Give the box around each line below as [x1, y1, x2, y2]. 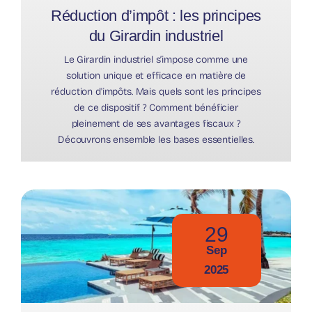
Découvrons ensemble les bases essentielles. [58, 133, 254, 146]
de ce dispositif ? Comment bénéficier [74, 101, 238, 114]
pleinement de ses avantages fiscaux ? [71, 117, 241, 130]
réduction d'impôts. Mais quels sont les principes [51, 85, 261, 97]
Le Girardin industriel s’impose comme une [63, 53, 249, 65]
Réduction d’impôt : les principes [51, 6, 261, 24]
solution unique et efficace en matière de [65, 69, 247, 81]
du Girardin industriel [88, 26, 224, 45]
